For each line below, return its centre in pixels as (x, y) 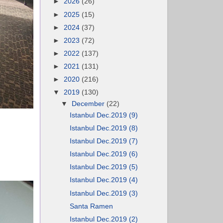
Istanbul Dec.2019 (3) (104, 193)
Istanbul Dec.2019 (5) (104, 167)
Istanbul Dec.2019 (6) (104, 154)
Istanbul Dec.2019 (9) (104, 115)
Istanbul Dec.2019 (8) (104, 128)
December (89, 104)
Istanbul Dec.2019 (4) (104, 180)
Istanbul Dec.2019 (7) (104, 141)
